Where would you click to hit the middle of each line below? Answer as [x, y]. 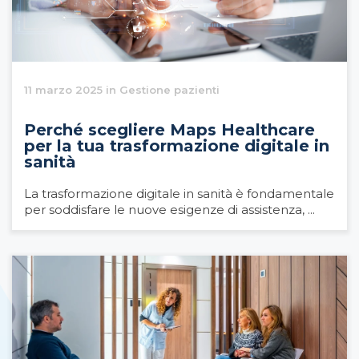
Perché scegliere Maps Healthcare [169, 130]
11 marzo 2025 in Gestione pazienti [122, 90]
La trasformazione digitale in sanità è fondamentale [179, 194]
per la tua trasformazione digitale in [177, 146]
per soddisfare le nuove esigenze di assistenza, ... [169, 210]
